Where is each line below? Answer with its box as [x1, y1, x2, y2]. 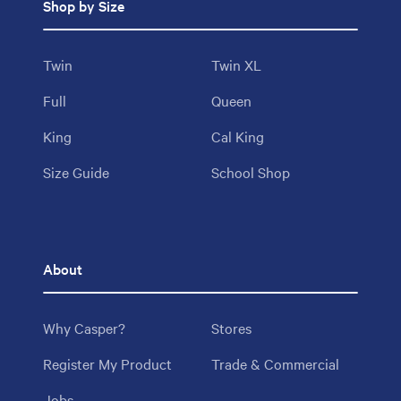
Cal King [211, 125, 264, 146]
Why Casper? [43, 317, 125, 337]
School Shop [211, 161, 290, 182]
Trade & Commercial [211, 353, 339, 373]
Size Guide [43, 161, 109, 182]
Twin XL [211, 54, 261, 74]
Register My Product [43, 353, 172, 373]
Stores [211, 317, 252, 337]
